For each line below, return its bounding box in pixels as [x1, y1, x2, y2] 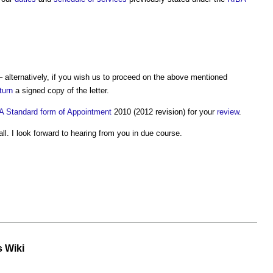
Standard [6, 107, 38, 116]
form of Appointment [40, 107, 112, 116]
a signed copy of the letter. [13, 86, 109, 95]
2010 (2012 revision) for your [112, 107, 217, 116]
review [217, 107, 239, 116]
